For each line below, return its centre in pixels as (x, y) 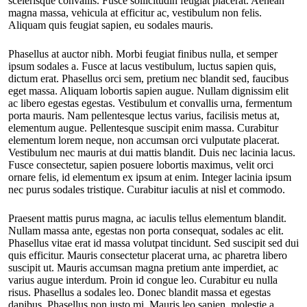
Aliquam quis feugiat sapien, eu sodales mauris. (111, 25)
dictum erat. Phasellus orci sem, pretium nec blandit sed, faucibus (148, 79)
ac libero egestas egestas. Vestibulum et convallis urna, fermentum (150, 103)
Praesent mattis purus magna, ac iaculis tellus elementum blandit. (147, 219)
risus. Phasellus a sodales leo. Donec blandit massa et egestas (139, 293)
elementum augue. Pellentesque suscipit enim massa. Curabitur (143, 128)
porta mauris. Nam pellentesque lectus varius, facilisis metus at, (144, 116)
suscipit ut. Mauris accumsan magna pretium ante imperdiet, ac (143, 268)
